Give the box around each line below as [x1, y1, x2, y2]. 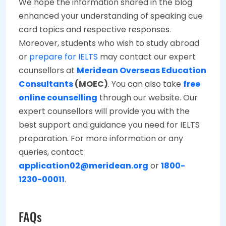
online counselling [19, 92, 97, 104]
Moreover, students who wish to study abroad [19, 37, 199, 49]
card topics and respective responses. [19, 24, 171, 36]
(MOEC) [73, 78, 108, 90]
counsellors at [19, 65, 77, 77]
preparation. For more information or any [19, 133, 183, 145]
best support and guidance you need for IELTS [19, 119, 200, 131]
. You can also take [108, 78, 183, 90]
